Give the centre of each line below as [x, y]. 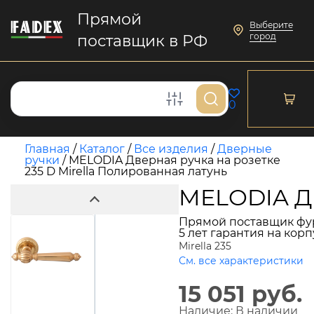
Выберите [272, 25]
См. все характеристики [241, 261]
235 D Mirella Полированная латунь [126, 171]
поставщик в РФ [143, 41]
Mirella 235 [205, 246]
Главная [47, 149]
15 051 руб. [240, 294]
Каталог [102, 149]
